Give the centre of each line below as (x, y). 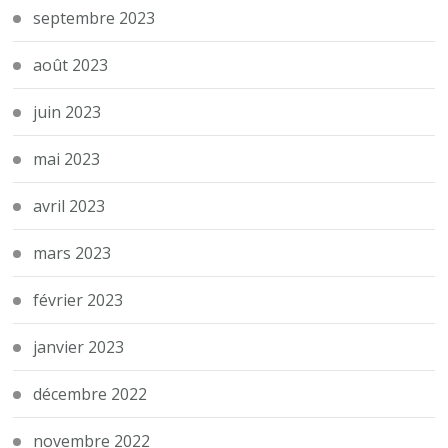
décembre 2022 (90, 393)
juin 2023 (67, 111)
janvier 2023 (79, 346)
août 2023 (71, 64)
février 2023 (78, 299)
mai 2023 (67, 158)
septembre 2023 (94, 17)
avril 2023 (69, 205)
